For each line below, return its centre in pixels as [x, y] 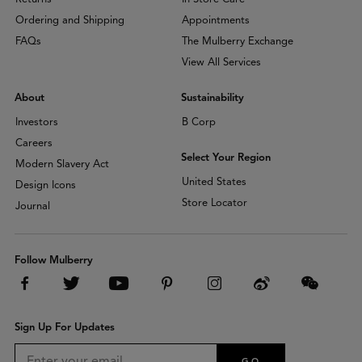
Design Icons [46, 185]
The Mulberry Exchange [238, 41]
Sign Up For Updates [65, 327]
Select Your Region [226, 158]
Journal [33, 206]
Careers [34, 143]
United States [214, 182]
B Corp [199, 122]
